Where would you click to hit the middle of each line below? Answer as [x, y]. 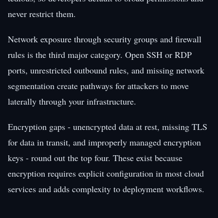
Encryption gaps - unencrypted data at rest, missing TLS [108, 126]
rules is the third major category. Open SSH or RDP [100, 54]
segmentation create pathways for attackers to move [98, 85]
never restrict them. [42, 13]
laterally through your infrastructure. [72, 101]
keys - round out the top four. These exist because [95, 157]
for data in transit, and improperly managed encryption [104, 142]
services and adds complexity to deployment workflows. [106, 189]
